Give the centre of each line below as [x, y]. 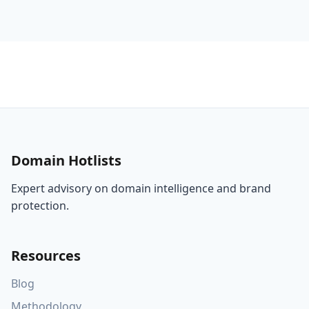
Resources [46, 256]
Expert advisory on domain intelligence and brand [141, 188]
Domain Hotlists [66, 160]
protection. [40, 206]
